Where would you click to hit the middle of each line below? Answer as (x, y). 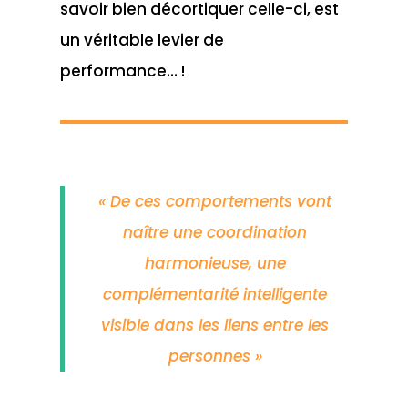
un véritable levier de (142, 40)
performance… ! (122, 71)
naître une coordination (215, 232)
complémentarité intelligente (215, 294)
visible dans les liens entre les (215, 325)
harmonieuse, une (215, 263)
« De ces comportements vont (215, 201)
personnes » (215, 356)
